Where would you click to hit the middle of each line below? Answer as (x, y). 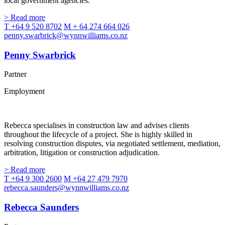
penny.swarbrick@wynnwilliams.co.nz (66, 35)
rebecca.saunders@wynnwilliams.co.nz (67, 188)
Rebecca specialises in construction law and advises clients (97, 126)
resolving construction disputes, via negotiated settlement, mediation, (112, 144)
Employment (24, 91)
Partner (15, 74)
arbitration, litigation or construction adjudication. (82, 153)
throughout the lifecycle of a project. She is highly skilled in (98, 135)
